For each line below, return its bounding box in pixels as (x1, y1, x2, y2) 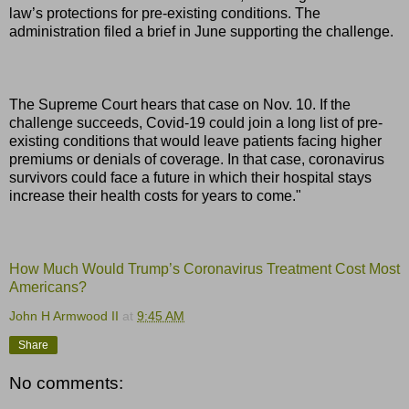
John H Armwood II (9, 308, 119, 323)
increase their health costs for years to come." (9, 187, 301, 204)
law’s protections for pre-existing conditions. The (9, 5, 320, 21)
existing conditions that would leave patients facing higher (9, 132, 382, 149)
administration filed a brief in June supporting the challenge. (9, 23, 393, 39)
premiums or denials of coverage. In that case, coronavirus (9, 151, 384, 167)
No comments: (9, 373, 123, 393)
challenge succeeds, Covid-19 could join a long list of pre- (9, 114, 383, 131)
